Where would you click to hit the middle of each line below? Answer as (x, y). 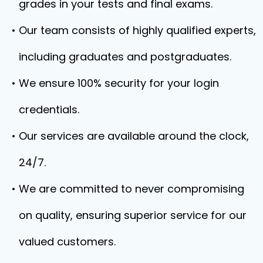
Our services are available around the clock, (134, 136)
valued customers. (67, 242)
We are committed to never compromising (131, 189)
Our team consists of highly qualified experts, (137, 30)
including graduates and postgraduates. (125, 57)
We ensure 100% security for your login (119, 83)
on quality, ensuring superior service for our (133, 215)
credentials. (49, 109)
